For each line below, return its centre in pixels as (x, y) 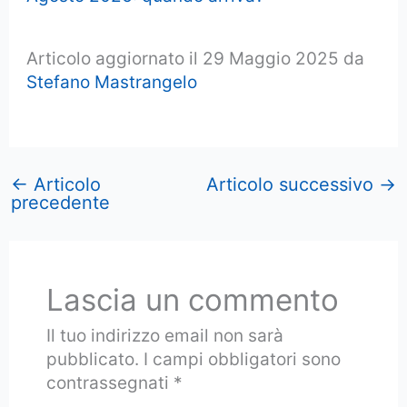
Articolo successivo (292, 184)
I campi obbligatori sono (242, 360)
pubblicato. (92, 360)
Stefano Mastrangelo (112, 82)
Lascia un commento (192, 300)
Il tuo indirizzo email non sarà (164, 336)
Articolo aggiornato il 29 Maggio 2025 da (196, 58)
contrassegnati (109, 383)
